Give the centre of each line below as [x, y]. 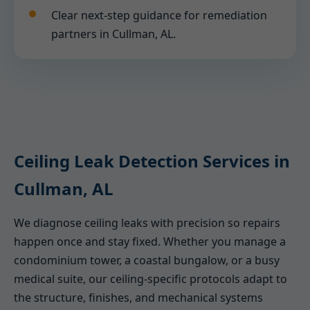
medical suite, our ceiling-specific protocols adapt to [151, 279]
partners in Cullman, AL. [113, 34]
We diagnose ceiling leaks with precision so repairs [147, 223]
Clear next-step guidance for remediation [159, 15]
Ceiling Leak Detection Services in [152, 161]
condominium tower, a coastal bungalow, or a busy [147, 260]
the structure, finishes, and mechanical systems [138, 298]
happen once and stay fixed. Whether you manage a [150, 241]
